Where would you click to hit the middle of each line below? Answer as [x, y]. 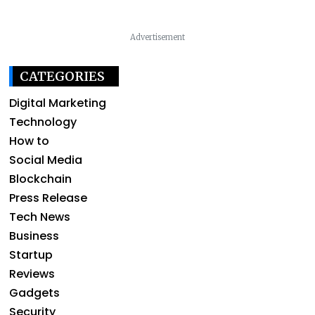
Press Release [48, 198]
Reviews [32, 274]
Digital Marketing [58, 103]
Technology [43, 122]
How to [29, 141]
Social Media [46, 160]
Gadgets [34, 292]
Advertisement [157, 37]
